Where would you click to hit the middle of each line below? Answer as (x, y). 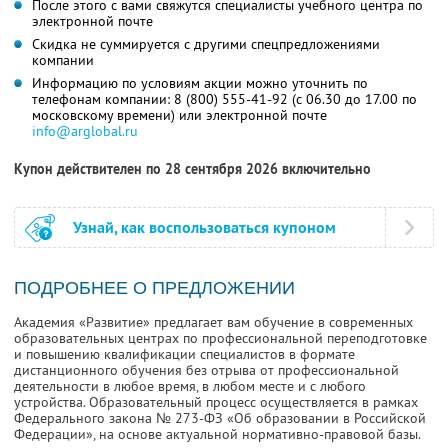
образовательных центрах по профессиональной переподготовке (220, 338)
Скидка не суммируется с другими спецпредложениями (206, 44)
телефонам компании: (103, 99)
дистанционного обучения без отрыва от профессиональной (206, 370)
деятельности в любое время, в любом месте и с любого (190, 386)
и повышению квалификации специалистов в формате (184, 354)
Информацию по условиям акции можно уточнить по (200, 83)
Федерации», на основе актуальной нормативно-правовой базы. (217, 434)
